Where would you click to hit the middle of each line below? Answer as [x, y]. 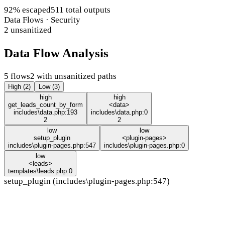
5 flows [17, 76]
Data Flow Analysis [56, 53]
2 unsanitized [28, 30]
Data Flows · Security [42, 20]
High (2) [19, 87]
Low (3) [49, 87]
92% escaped [27, 10]
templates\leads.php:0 [40, 171]
